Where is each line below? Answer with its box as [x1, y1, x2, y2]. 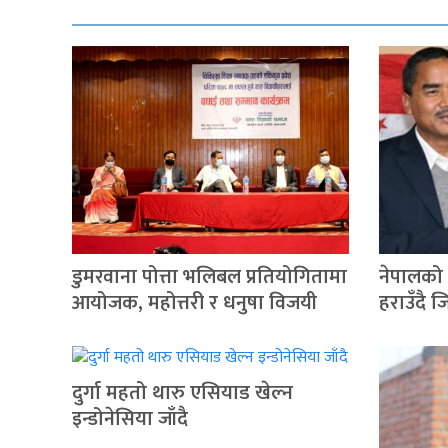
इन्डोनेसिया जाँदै [72, 402, 188, 437]
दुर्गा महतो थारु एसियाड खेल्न [72, 376, 293, 411]
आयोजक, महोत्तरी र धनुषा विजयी [72, 286, 317, 321]
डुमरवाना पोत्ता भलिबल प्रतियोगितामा [72, 260, 347, 295]
